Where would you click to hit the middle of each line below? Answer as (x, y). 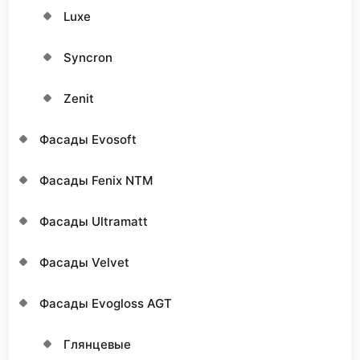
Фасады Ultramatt (94, 221)
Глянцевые (97, 344)
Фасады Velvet (84, 262)
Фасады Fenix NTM (96, 180)
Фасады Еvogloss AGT (106, 303)
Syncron (88, 57)
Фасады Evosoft (88, 139)
